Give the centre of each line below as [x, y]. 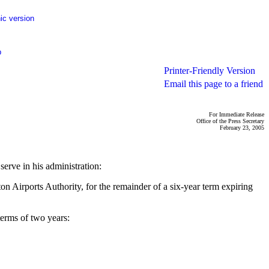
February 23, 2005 [242, 128]
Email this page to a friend [213, 84]
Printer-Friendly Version [210, 71]
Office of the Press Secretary [230, 121]
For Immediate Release [237, 114]
